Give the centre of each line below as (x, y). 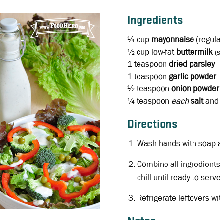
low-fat (164, 52)
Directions (152, 124)
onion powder (195, 88)
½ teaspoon (148, 88)
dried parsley (192, 64)
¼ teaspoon (148, 101)
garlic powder (192, 76)
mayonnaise (173, 39)
